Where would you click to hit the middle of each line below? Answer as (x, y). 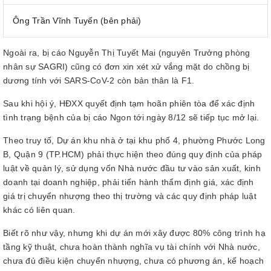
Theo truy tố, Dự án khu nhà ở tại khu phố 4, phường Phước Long (134, 140)
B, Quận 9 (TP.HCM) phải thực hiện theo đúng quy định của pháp (133, 154)
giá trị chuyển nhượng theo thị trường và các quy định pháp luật (130, 196)
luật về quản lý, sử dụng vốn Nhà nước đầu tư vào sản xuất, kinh (132, 168)
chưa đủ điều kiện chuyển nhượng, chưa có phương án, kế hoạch (133, 261)
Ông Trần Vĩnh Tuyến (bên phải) (77, 21)
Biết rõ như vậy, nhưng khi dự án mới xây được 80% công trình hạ (134, 233)
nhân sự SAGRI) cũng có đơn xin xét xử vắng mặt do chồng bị (126, 67)
